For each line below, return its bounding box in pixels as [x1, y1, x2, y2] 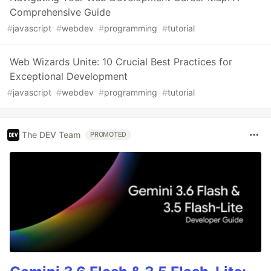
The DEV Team [22, 129, 80, 140]
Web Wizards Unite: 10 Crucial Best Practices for [10, 55, 232, 68]
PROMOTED [90, 130, 127, 139]
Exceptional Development [10, 70, 128, 82]
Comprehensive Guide [10, 5, 111, 18]
